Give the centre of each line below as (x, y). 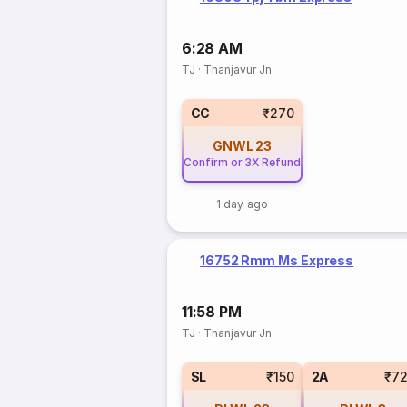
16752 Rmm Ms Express (277, 260)
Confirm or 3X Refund (242, 162)
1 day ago (242, 204)
